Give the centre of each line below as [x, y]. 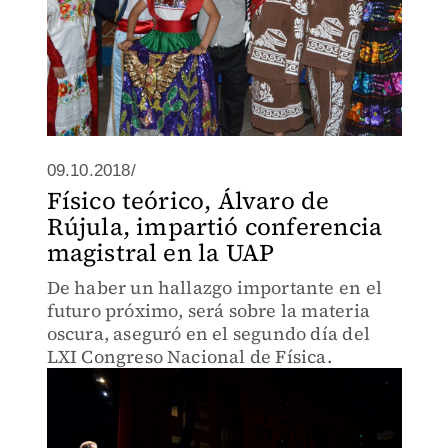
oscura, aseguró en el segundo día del [208, 333]
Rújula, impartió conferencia [214, 226]
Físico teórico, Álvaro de [188, 200]
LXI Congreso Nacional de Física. [189, 356]
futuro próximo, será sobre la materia [208, 310]
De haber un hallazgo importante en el [214, 287]
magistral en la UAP [160, 252]
